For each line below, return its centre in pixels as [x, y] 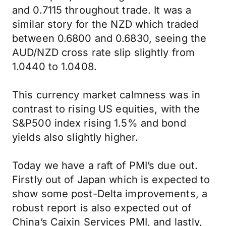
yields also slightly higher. [75, 137]
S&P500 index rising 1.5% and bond [99, 123]
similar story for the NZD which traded [105, 24]
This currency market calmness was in [106, 95]
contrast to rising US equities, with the [106, 109]
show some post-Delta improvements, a [110, 194]
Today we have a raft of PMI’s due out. [105, 165]
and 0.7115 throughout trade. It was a [102, 10]
